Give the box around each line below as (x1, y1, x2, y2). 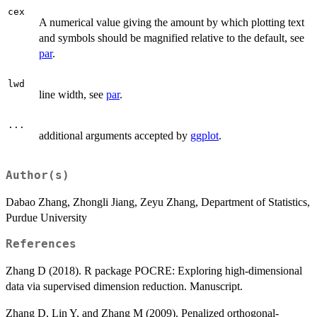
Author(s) (6, 168, 69, 182)
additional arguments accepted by (39, 129, 190, 142)
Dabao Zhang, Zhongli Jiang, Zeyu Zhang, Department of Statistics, (6, 195, 310, 208)
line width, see (39, 88, 106, 100)
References (6, 237, 76, 250)
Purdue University (6, 211, 87, 224)
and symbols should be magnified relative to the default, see (39, 32, 304, 44)
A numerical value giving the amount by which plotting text (39, 16, 304, 28)
